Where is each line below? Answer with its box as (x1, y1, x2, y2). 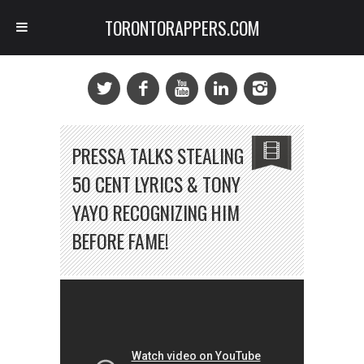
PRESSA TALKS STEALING (72, 141, 244, 170)
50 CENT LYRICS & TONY (72, 170, 240, 198)
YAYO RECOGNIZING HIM (72, 198, 240, 227)
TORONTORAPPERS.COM (104, 15, 260, 41)
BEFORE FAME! (72, 227, 169, 255)
